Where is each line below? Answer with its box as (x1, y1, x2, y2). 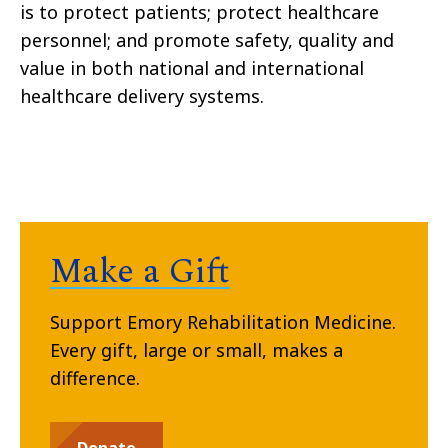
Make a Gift (50, 246, 230, 299)
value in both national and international (20, 56, 364, 81)
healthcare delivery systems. (20, 84, 264, 109)
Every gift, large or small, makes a (50, 338, 343, 363)
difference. (50, 366, 140, 391)
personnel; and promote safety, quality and (20, 28, 394, 53)
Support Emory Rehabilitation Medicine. (50, 310, 396, 335)
